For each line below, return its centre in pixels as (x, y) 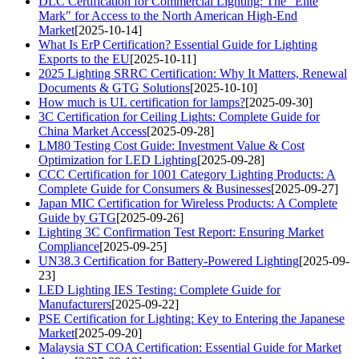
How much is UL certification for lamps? (142, 103)
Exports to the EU (84, 59)
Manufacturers (75, 305)
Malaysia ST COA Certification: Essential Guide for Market (190, 348)
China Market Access (93, 131)
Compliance (69, 247)
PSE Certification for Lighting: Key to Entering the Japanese (192, 319)
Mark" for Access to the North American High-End (168, 16)
